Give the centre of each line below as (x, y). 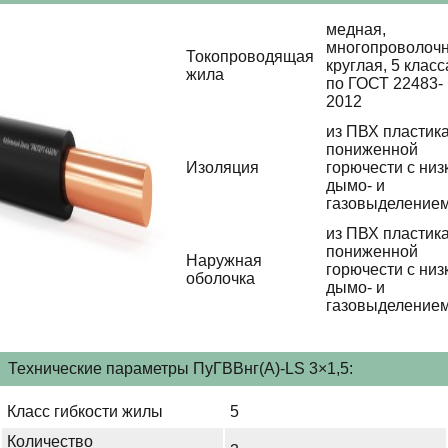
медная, (356, 30)
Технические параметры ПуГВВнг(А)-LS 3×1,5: (180, 369)
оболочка (221, 279)
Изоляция (223, 168)
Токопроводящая (250, 57)
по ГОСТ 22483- (385, 84)
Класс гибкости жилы (85, 412)
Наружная (224, 261)
